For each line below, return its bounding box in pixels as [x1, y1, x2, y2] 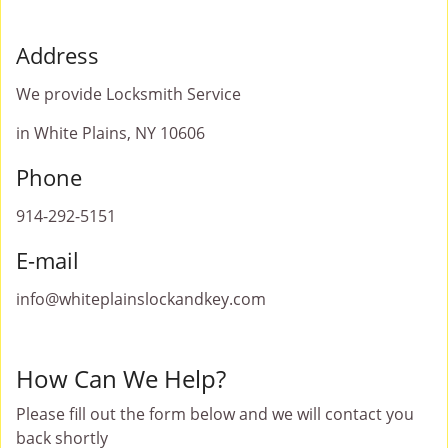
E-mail [16, 245, 79, 275]
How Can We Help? [16, 362, 226, 395]
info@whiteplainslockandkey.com [16, 288, 266, 310]
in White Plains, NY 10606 [16, 122, 205, 144]
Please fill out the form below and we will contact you [16, 403, 414, 425]
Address [16, 40, 99, 70]
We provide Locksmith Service [16, 83, 241, 105]
